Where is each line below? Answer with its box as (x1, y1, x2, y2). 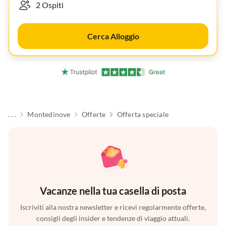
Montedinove (27, 110, 71, 119)
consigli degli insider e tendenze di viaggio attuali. (36, 214, 190, 223)
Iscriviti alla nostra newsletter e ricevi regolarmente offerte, (20, 203, 206, 212)
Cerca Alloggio (87, 31, 139, 41)
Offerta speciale (117, 110, 168, 119)
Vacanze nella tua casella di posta (40, 185, 186, 197)
